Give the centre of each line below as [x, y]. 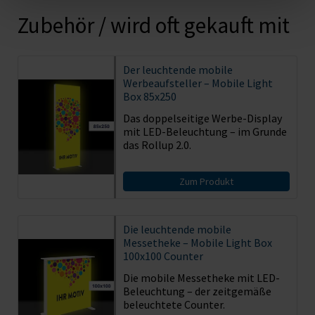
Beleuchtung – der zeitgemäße [197, 291]
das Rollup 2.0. [157, 144]
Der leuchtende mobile [178, 69]
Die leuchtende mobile [177, 229]
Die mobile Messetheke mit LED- [201, 277]
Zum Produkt [206, 181]
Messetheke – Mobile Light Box [197, 242]
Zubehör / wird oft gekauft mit [154, 25]
